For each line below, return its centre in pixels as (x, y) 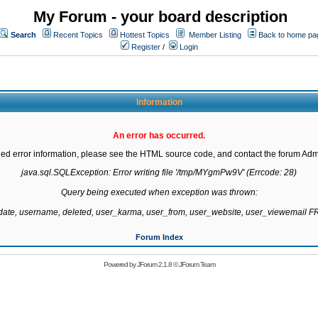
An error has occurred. (159, 136)
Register (145, 47)
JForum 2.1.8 (154, 264)
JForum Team (197, 264)
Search (23, 35)
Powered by (120, 264)
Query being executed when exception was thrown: (159, 192)
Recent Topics (78, 35)
